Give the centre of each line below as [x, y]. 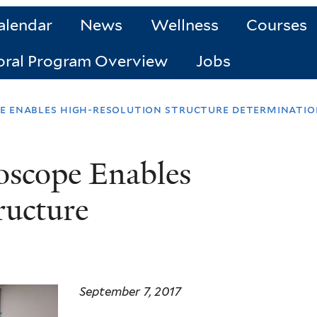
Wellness [184, 25]
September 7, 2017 [130, 292]
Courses [277, 25]
